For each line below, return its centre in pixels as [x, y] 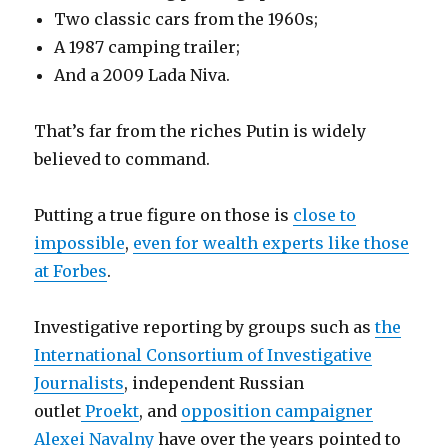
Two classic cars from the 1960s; [186, 19]
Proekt [110, 411]
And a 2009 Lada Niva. [142, 75]
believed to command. [122, 159]
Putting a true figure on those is [164, 215]
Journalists [79, 383]
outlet [58, 411]
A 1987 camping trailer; [147, 47]
